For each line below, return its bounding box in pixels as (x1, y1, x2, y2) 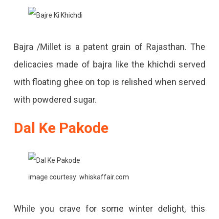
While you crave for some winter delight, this (13, 203, 206, 214)
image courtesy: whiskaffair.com (28, 173, 129, 181)
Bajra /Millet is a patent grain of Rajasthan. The (13, 42, 206, 52)
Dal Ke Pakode (13, 119, 109, 137)
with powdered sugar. (13, 94, 97, 105)
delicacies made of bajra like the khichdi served (13, 59, 206, 70)
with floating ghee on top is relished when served (13, 77, 206, 88)
